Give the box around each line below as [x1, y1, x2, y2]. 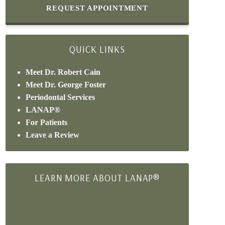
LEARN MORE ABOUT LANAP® [34, 172, 160, 184]
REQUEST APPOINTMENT [46, 4, 148, 12]
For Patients [26, 118, 68, 127]
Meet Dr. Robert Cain [26, 68, 101, 76]
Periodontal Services [26, 93, 95, 101]
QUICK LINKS [69, 43, 125, 55]
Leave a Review [26, 131, 80, 139]
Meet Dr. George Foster [26, 80, 106, 89]
